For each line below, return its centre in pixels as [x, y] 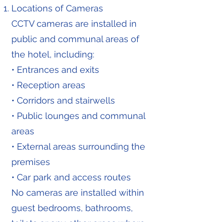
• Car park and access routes [71, 177]
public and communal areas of [75, 39]
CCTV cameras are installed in [74, 24]
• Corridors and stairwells [63, 100]
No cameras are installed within [78, 193]
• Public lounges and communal [78, 116]
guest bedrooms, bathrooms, [72, 208]
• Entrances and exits [55, 70]
